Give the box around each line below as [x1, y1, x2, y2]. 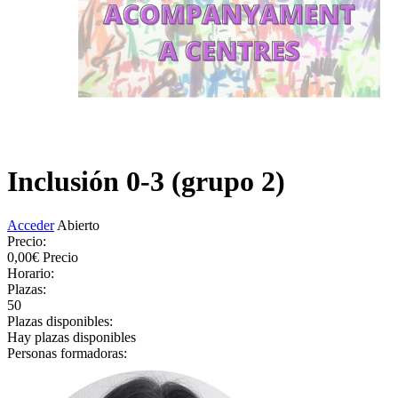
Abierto [57, 217, 99, 233]
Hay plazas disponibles [7, 329, 136, 345]
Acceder [7, 217, 54, 233]
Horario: [7, 265, 54, 281]
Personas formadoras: [7, 345, 127, 361]
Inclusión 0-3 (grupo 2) [7, 165, 285, 198]
